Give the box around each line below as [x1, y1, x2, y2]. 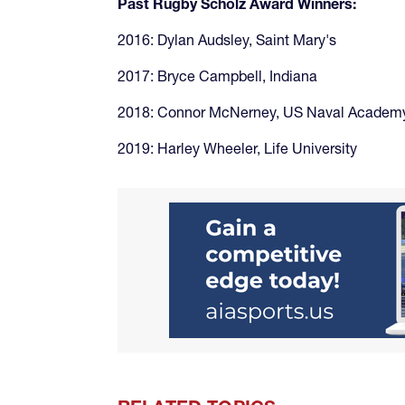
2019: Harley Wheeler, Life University [118, 138, 357, 157]
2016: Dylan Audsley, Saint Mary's [118, 30, 336, 49]
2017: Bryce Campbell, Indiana [118, 66, 317, 85]
